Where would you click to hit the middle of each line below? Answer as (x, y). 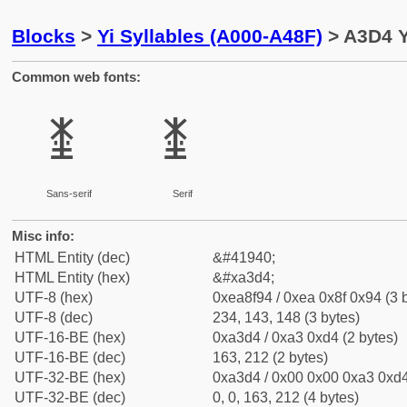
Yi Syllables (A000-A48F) (210, 36)
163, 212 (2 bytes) (270, 357)
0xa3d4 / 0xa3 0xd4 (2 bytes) (305, 338)
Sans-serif (69, 194)
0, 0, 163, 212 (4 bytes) (286, 397)
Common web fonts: (76, 77)
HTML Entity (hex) (72, 278)
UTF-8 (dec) (54, 318)
